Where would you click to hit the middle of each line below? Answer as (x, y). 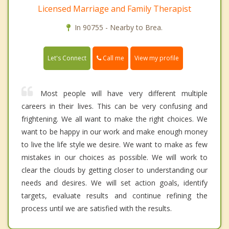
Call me (113, 58)
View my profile (157, 58)
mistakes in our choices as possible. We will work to (114, 157)
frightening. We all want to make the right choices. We (114, 119)
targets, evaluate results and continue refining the (114, 196)
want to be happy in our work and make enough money (114, 132)
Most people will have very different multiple (124, 94)
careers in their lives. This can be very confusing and (114, 106)
